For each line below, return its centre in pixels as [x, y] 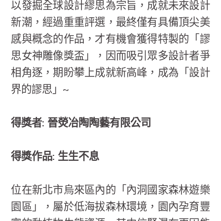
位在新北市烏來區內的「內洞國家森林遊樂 [110, 190]
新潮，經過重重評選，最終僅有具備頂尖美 [110, 22]
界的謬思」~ [40, 90]
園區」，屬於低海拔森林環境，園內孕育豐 [110, 207]
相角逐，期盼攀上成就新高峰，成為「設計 [110, 73]
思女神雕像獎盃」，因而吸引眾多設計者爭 [110, 56]
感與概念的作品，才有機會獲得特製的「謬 [110, 39]
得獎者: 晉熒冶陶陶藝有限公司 [81, 123]
